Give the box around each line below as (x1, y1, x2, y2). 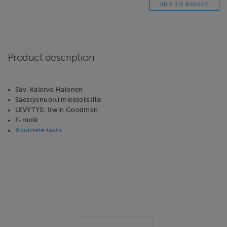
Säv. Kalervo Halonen (15, 86, 83, 93)
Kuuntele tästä (15, 126, 62, 134)
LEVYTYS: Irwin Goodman (15, 106, 98, 113)
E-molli (15, 116, 38, 124)
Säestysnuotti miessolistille (15, 96, 102, 103)
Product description (8, 52, 95, 64)
